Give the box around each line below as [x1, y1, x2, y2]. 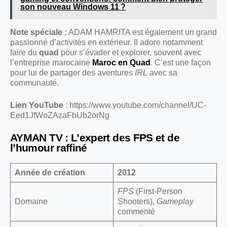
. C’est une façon [150, 58, 211, 67]
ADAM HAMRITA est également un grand [67, 28, 217, 37]
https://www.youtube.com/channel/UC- [69, 101, 206, 110]
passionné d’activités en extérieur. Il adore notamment [10, 38, 203, 47]
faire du [10, 48, 39, 57]
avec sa [147, 68, 177, 78]
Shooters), [118, 197, 157, 206]
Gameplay [157, 197, 194, 206]
